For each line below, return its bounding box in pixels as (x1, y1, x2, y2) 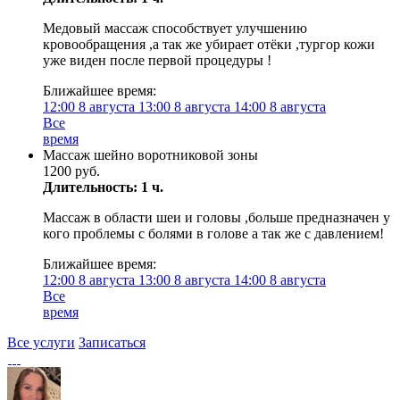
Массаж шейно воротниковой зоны (43, 147, 258, 162)
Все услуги (7, 335, 75, 350)
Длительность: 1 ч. (43, 179, 163, 195)
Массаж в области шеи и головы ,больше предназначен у (43, 210, 390, 225)
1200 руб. (43, 163, 100, 179)
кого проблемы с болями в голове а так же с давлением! (43, 226, 384, 241)
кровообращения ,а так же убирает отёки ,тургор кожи (43, 37, 375, 52)
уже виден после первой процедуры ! (43, 53, 271, 68)
